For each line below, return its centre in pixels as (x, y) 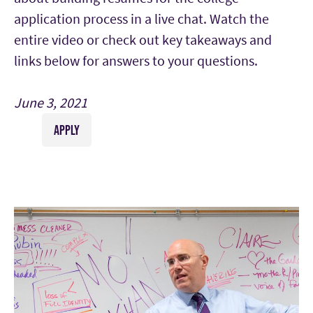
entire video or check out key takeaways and (143, 40)
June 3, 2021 (51, 103)
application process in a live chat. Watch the (141, 19)
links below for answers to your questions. (136, 61)
